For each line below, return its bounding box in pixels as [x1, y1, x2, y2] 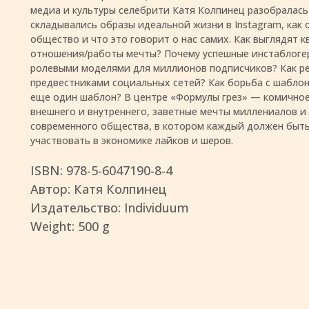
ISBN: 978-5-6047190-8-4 [30, 161, 172, 179]
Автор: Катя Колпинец [30, 180, 166, 197]
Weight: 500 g [30, 217, 110, 235]
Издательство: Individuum [30, 199, 189, 216]
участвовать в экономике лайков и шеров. [30, 133, 233, 147]
